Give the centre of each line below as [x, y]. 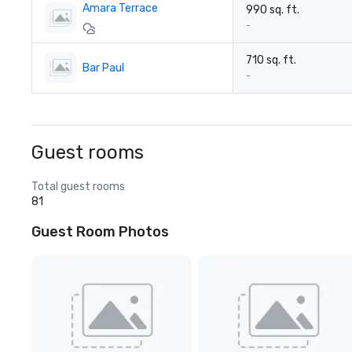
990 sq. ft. [273, 10]
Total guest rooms [78, 187]
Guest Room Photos [100, 232]
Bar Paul [103, 68]
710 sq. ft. [271, 60]
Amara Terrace [120, 8]
